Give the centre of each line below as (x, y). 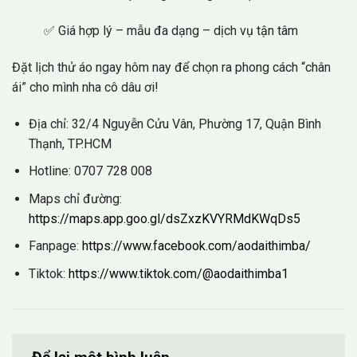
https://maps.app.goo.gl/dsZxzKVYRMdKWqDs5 (164, 218)
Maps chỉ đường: (75, 198)
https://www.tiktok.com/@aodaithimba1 (178, 274)
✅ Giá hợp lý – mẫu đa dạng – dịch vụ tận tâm (171, 31)
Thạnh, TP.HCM (70, 143)
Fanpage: (55, 246)
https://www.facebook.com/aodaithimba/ (196, 246)
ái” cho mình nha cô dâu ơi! (85, 87)
